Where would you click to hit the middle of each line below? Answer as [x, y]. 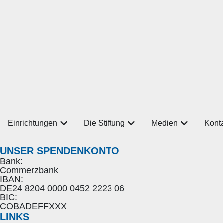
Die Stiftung [104, 123]
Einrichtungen [33, 123]
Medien [165, 123]
